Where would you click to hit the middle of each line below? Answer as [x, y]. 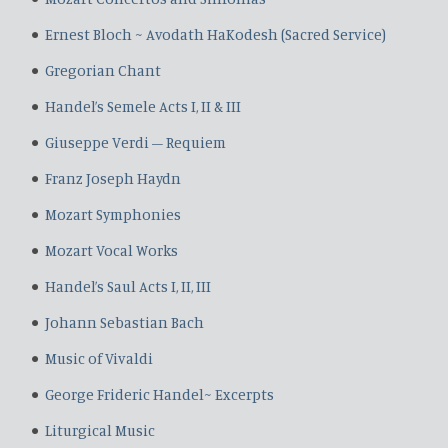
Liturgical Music [100, 430]
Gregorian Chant [103, 70]
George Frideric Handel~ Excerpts [159, 394]
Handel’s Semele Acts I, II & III [143, 106]
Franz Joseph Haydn [113, 178]
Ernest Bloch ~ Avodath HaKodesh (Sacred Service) [215, 34]
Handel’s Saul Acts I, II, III [128, 286]
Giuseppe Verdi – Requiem [135, 142]
